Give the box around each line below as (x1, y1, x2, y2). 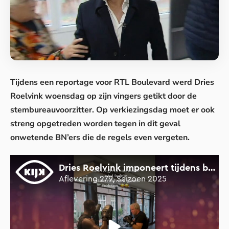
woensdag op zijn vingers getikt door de (43, 90, 197, 102)
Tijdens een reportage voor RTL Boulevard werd (10, 77, 194, 88)
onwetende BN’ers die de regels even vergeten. (10, 132, 190, 144)
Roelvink (10, 90, 43, 102)
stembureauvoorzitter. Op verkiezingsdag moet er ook (10, 104, 215, 116)
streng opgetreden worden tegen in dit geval (10, 118, 180, 130)
